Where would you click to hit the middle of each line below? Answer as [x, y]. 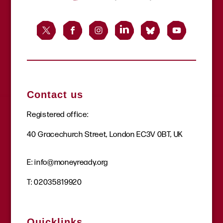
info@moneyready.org [71, 162]
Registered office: [58, 114]
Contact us [55, 94]
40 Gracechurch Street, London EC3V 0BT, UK [105, 134]
